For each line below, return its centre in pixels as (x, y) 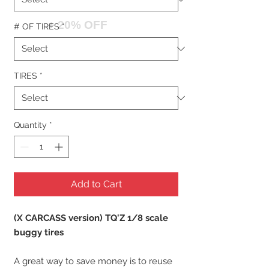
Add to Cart (96, 184)
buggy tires (39, 232)
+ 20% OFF (78, 25)
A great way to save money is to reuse (93, 261)
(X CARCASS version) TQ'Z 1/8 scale (91, 218)
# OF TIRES (37, 26)
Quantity (30, 125)
